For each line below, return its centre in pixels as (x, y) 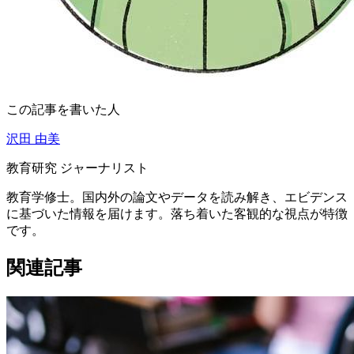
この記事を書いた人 (63, 110)
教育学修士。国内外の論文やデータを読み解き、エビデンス (177, 198)
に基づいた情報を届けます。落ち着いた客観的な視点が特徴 (177, 214)
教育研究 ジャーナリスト (77, 168)
